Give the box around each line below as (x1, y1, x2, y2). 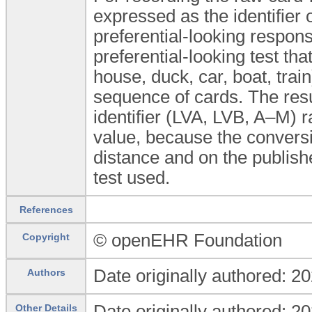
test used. (93, 167, 170, 187)
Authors (26, 266, 65, 278)
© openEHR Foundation (93, 230, 282, 250)
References (19, 203, 73, 215)
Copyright (22, 231, 70, 242)
